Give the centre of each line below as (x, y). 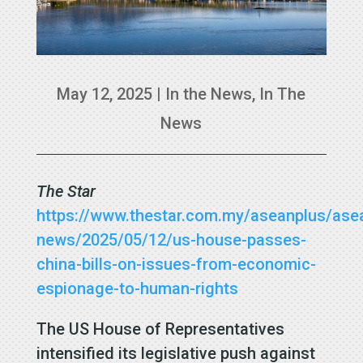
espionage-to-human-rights (137, 288)
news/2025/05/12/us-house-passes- (171, 239)
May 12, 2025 (105, 94)
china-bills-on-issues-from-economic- (176, 264)
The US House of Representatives (160, 329)
